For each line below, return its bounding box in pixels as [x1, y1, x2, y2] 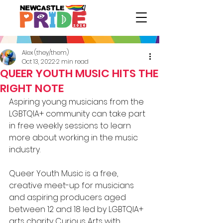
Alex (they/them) [22, 48, 69, 57]
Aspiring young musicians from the [9, 96, 144, 108]
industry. [9, 144, 40, 155]
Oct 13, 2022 [22, 57, 55, 66]
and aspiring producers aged [9, 192, 128, 203]
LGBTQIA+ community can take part [9, 108, 147, 119]
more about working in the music [9, 132, 140, 143]
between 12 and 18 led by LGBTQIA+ [9, 204, 145, 215]
